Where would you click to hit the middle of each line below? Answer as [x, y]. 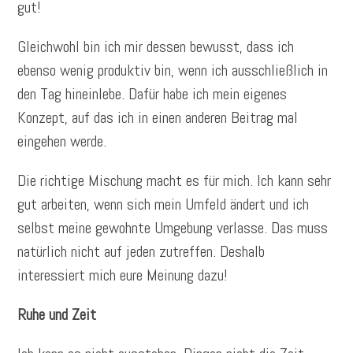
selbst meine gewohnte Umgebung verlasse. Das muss [173, 228]
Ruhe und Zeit [57, 315]
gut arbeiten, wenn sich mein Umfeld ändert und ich [163, 204]
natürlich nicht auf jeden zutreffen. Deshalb [141, 252]
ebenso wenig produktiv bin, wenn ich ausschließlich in [173, 71]
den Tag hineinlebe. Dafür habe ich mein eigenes [152, 94]
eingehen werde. [62, 141]
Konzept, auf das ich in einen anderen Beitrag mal [158, 118]
